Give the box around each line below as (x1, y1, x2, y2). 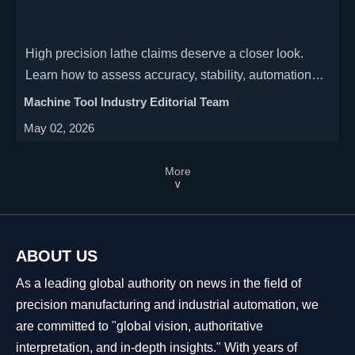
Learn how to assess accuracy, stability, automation (25, 67, 312, 82)
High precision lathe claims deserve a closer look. (25, 46, 304, 60)
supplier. (25, 110, 74, 124)
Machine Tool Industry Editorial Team (24, 94, 230, 109)
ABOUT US (16, 246, 97, 265)
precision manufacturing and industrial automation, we (16, 297, 319, 311)
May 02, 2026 (24, 120, 95, 135)
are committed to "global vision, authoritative (16, 319, 263, 333)
